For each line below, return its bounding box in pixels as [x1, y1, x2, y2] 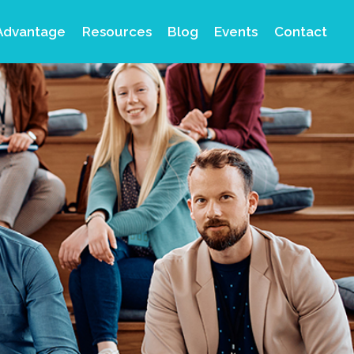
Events [214, 24, 258, 40]
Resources [81, 24, 152, 40]
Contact [273, 24, 327, 40]
